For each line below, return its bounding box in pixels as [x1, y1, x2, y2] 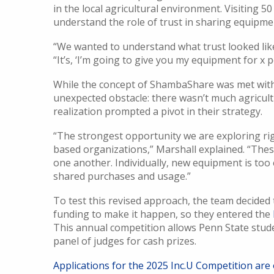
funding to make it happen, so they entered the [53, 207, 273, 221]
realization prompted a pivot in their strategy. [53, 105, 262, 118]
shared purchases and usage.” [53, 169, 191, 183]
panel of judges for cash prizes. [53, 234, 196, 248]
